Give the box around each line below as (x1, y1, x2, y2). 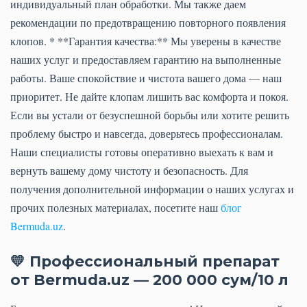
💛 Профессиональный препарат (10, 252, 280, 271)
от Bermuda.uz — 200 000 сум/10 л (10, 271, 288, 289)
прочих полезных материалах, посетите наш (10, 200, 221, 215)
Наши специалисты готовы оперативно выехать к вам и (10, 145, 273, 160)
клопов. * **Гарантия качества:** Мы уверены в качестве (10, 34, 281, 49)
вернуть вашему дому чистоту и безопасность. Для (10, 163, 248, 178)
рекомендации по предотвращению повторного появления (10, 15, 286, 30)
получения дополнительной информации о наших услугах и (10, 182, 294, 197)
